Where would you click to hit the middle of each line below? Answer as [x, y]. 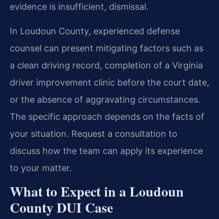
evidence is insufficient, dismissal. [79, 7]
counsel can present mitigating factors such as [107, 48]
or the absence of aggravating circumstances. [105, 99]
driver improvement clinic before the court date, [109, 82]
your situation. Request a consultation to [94, 133]
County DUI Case [61, 208]
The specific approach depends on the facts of [107, 116]
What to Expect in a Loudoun [97, 192]
